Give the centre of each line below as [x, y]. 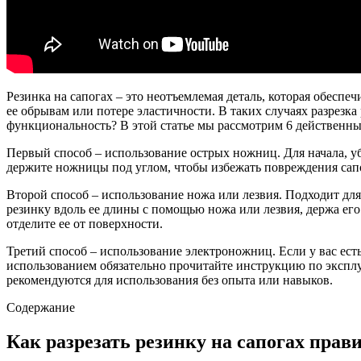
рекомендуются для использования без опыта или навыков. [170, 280]
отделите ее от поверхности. [85, 223]
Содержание [41, 307]
